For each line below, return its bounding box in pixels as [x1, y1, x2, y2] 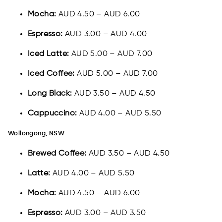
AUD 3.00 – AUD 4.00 [65, 30, 147, 39]
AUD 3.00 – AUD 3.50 [65, 209, 146, 218]
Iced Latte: [28, 50, 71, 58]
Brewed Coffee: [28, 150, 89, 158]
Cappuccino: [28, 110, 79, 118]
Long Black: [28, 90, 74, 98]
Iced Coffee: [28, 70, 77, 78]
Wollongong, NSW [8, 130, 64, 137]
